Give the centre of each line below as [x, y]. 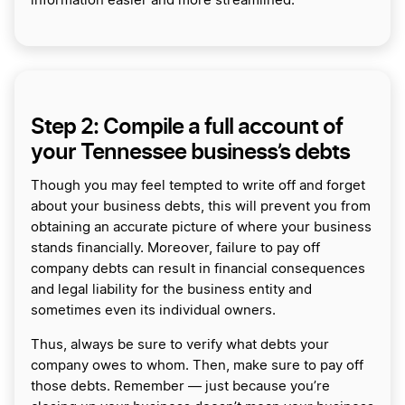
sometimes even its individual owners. [155, 310]
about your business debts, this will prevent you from [201, 206]
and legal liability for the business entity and [171, 289]
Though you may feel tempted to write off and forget [198, 185]
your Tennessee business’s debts [190, 151]
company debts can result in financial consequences [198, 268]
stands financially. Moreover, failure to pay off [175, 248]
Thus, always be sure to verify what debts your [180, 344]
